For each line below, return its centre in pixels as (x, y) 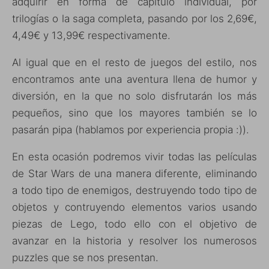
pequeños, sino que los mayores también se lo (134, 113)
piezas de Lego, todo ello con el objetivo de (134, 224)
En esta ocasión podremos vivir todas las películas (134, 157)
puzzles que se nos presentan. (85, 258)
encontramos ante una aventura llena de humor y (134, 80)
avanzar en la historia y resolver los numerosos (134, 241)
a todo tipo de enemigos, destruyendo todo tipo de (134, 191)
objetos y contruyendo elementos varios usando (134, 207)
